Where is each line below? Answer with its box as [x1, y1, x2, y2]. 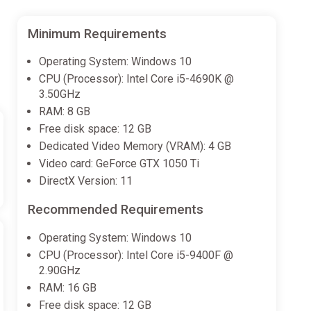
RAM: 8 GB [38, 105, 90, 119]
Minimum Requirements [27, 26, 167, 42]
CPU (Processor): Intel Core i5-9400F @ [38, 248, 233, 262]
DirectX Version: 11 [38, 174, 133, 188]
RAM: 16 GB [38, 280, 96, 294]
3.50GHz [38, 87, 81, 101]
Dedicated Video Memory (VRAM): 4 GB [38, 140, 231, 153]
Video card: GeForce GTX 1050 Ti [38, 157, 199, 171]
